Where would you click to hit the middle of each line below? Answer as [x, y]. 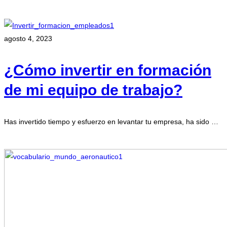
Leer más [20, 142]
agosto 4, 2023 [28, 39]
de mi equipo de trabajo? [93, 90]
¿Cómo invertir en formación [108, 70]
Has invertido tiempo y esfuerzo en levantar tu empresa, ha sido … [111, 122]
